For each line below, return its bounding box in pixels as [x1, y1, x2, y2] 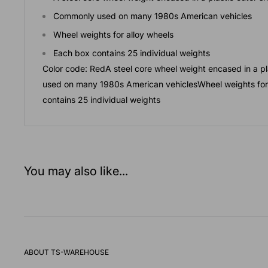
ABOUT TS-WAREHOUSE [24, 247, 109, 257]
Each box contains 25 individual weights [53, 47, 210, 58]
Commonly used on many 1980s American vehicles [53, 10, 252, 21]
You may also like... [24, 163, 128, 178]
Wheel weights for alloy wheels [53, 29, 173, 39]
